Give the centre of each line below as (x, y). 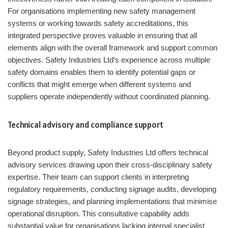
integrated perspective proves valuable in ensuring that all (102, 36)
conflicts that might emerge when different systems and (99, 84)
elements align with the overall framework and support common (112, 48)
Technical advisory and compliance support (85, 125)
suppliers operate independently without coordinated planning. (109, 97)
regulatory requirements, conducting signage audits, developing (112, 189)
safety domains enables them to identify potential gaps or (102, 72)
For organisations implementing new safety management (102, 11)
